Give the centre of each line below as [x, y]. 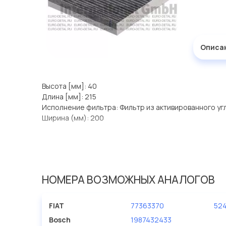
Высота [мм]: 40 [69, 86]
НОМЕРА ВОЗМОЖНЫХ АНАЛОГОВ [128, 179]
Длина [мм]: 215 [69, 97]
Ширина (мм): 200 [73, 118]
